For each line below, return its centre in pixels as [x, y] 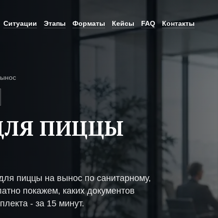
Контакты [178, 23]
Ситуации [20, 23]
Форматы [89, 23]
